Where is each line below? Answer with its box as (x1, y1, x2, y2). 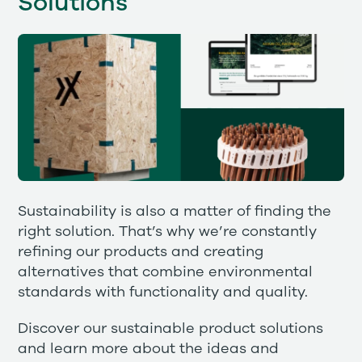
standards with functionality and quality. (18, 284, 309, 300)
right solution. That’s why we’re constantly (18, 224, 318, 239)
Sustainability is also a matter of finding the (18, 204, 332, 219)
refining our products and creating (18, 244, 264, 259)
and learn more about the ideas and (18, 342, 280, 357)
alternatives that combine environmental (18, 264, 314, 280)
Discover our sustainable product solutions (18, 322, 324, 337)
